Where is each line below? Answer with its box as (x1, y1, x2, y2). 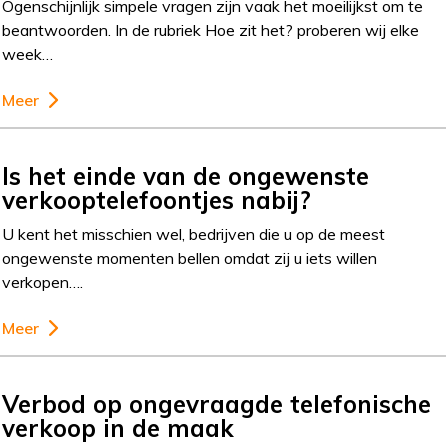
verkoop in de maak (2, 413, 235, 443)
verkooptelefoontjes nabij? (2, 185, 312, 215)
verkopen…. (2, 272, 84, 292)
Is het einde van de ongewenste (2, 161, 370, 191)
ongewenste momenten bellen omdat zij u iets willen (2, 248, 378, 268)
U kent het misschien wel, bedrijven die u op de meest (2, 224, 386, 244)
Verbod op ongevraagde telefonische (2, 389, 432, 419)
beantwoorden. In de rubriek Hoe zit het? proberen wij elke (2, 20, 420, 40)
